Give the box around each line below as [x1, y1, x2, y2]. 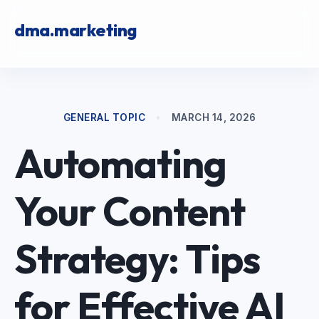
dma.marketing [14, 19, 137, 41]
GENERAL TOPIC [63, 112, 145, 123]
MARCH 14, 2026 [171, 112, 256, 123]
